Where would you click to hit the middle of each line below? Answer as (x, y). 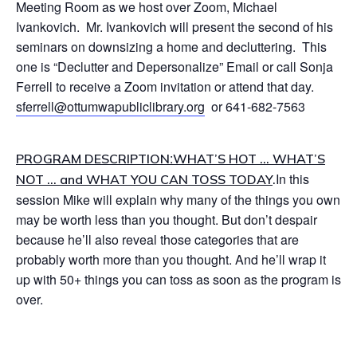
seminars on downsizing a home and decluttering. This (171, 47)
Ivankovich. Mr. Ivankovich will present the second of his (175, 27)
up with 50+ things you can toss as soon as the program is (178, 279)
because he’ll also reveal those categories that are (157, 239)
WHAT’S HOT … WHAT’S (249, 159)
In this (292, 179)
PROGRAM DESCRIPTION (93, 159)
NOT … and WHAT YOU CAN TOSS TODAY (144, 179)
